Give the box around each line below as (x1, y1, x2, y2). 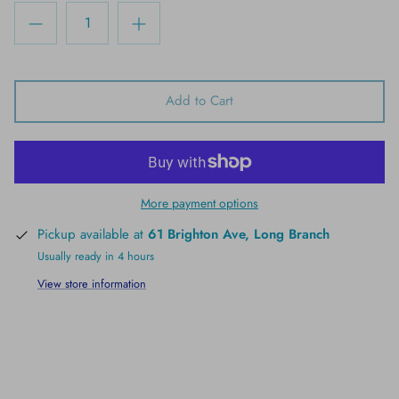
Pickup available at (37, 224, 148, 244)
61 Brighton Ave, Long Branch (148, 224, 330, 244)
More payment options (141, 193, 258, 212)
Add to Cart (166, 91, 233, 111)
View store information (37, 275, 146, 293)
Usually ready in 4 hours (37, 247, 154, 265)
